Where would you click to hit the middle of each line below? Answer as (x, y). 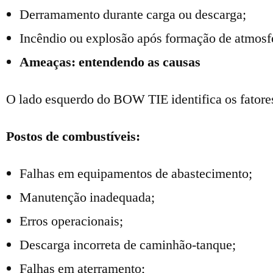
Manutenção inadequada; (87, 197)
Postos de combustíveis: (73, 136)
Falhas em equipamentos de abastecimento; (136, 174)
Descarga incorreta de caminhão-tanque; (128, 245)
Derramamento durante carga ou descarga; (133, 15)
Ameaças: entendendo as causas (110, 62)
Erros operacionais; (71, 221)
